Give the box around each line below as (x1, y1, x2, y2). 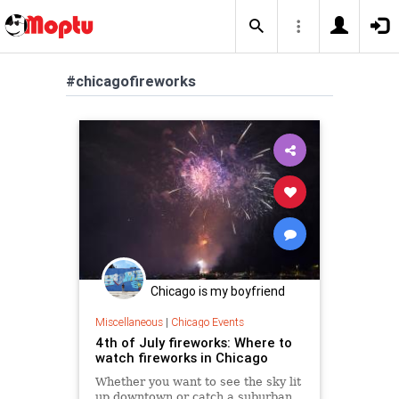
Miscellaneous (94, 314, 163, 329)
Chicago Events (170, 314, 244, 329)
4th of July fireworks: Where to (94, 333, 292, 351)
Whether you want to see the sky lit (94, 374, 301, 388)
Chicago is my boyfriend (151, 283, 285, 300)
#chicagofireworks (66, 71, 196, 91)
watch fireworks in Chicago (94, 348, 268, 366)
